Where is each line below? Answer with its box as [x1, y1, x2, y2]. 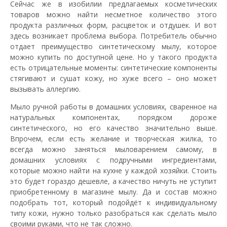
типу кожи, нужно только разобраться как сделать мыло [10, 208, 217, 218]
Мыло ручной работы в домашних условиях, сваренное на [10, 101, 217, 111]
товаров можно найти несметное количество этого [10, 9, 217, 19]
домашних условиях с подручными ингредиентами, [10, 155, 217, 165]
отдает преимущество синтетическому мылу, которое [10, 41, 217, 51]
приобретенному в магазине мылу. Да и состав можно [10, 186, 217, 197]
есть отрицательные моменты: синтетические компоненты [10, 62, 217, 72]
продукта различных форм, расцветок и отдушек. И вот [10, 20, 217, 30]
